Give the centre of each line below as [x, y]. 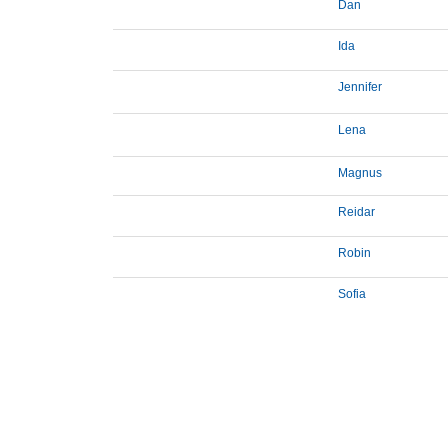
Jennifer [360, 87]
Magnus [360, 173]
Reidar [356, 212]
